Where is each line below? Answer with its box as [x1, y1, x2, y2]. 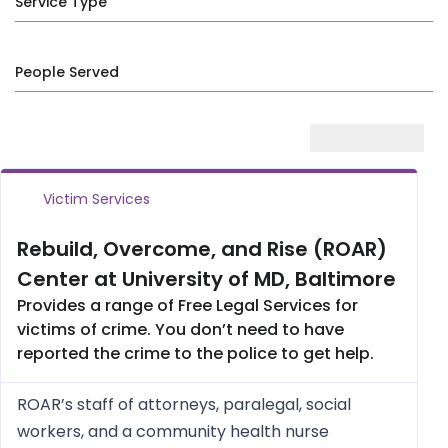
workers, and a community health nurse [17, 420, 329, 443]
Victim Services [38, 189, 150, 209]
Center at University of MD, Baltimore [17, 265, 396, 293]
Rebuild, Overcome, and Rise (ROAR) [17, 235, 387, 263]
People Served [15, 62, 119, 82]
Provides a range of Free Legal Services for [17, 294, 358, 317]
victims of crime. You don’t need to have [17, 318, 344, 341]
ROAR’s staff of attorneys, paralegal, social [17, 393, 351, 416]
